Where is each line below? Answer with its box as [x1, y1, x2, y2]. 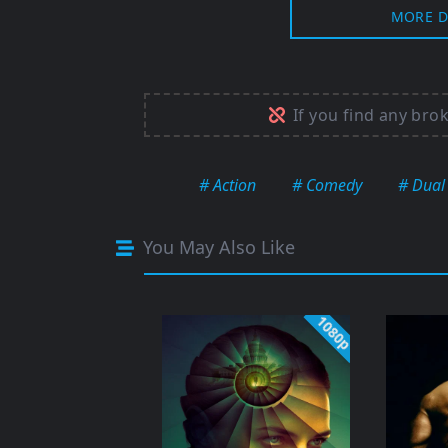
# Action [199, 174, 256, 197]
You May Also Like [138, 235, 295, 260]
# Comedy [292, 174, 362, 197]
